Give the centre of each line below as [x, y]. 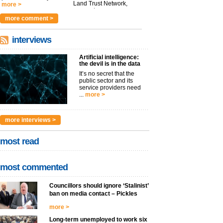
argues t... [86, 10]
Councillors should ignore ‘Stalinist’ [99, 186]
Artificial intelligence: [109, 57]
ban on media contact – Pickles [93, 194]
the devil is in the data [110, 64]
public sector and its [106, 81]
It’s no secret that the [107, 74]
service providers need [110, 88]
